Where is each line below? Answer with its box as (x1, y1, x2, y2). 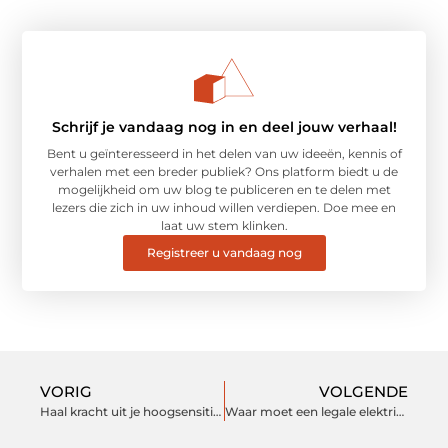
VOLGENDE (319, 382, 408, 402)
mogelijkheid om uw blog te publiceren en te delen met (57, 182, 391, 198)
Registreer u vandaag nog (146, 245, 302, 261)
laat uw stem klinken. (160, 218, 288, 234)
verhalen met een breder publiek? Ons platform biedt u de (50, 164, 398, 180)
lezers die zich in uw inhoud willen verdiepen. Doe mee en (52, 200, 396, 216)
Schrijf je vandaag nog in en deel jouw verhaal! (51, 118, 397, 137)
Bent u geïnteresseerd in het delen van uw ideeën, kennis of (46, 146, 402, 162)
